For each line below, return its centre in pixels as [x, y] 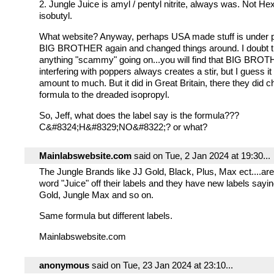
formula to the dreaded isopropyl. [104, 94]
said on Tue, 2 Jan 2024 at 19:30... [201, 156]
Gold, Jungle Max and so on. [96, 195]
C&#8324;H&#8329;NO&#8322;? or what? [123, 127]
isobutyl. [56, 16]
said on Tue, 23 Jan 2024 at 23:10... [161, 265]
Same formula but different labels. [106, 216]
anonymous [64, 265]
